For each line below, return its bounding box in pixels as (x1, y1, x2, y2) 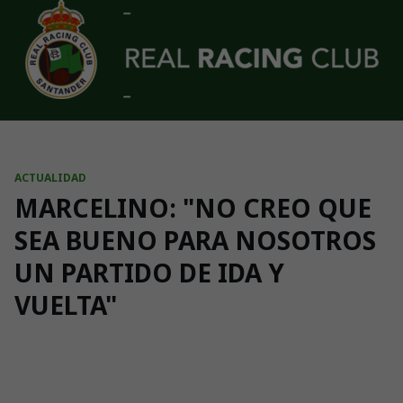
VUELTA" (14, 288, 117, 322)
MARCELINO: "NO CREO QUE (14, 191, 372, 225)
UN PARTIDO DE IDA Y (14, 255, 284, 290)
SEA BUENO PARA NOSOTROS (14, 223, 376, 257)
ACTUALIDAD (14, 170, 86, 185)
